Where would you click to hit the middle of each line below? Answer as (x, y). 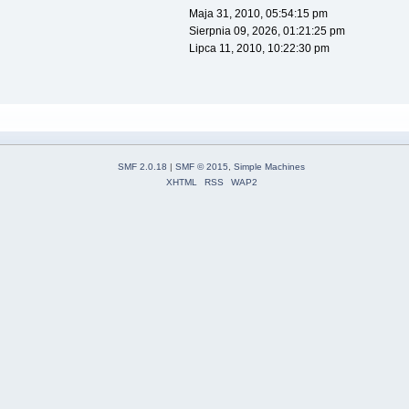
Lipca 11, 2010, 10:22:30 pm (259, 49)
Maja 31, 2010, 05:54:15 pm (258, 14)
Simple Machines (269, 167)
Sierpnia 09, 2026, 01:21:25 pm (267, 31)
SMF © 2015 (202, 167)
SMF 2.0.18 (142, 167)
